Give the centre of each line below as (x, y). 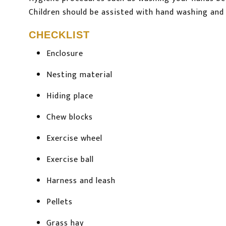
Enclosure (65, 54)
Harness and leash (81, 181)
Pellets (60, 202)
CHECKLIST (59, 35)
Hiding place (70, 96)
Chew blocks (70, 118)
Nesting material (79, 75)
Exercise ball (70, 160)
